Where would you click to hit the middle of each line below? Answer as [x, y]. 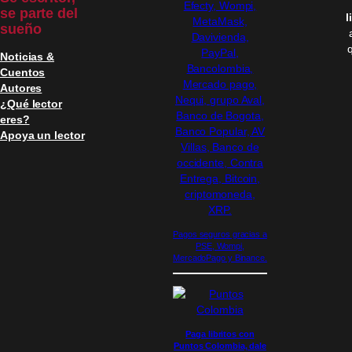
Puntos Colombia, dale [220, 345]
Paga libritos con [220, 334]
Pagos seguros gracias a [220, 234]
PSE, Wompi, [220, 246]
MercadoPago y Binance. [220, 257]
